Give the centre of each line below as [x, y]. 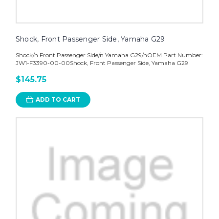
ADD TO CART [58, 100]
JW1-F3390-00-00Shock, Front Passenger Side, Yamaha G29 [102, 63]
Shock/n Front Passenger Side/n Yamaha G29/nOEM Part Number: [109, 55]
